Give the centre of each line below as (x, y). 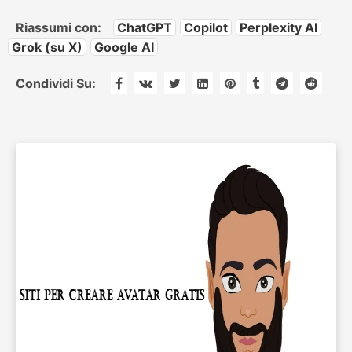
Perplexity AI (279, 27)
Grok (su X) (47, 47)
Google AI (124, 47)
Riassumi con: (59, 27)
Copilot (206, 27)
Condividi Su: (56, 83)
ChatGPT (145, 27)
